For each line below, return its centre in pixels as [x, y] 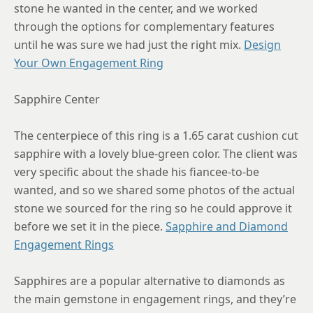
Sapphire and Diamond [227, 226]
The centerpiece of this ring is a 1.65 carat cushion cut [156, 135]
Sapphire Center [57, 99]
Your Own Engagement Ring [89, 63]
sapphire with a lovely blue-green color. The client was [156, 153]
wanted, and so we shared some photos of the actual [154, 190]
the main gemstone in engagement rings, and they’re [155, 299]
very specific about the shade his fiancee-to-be [137, 172]
